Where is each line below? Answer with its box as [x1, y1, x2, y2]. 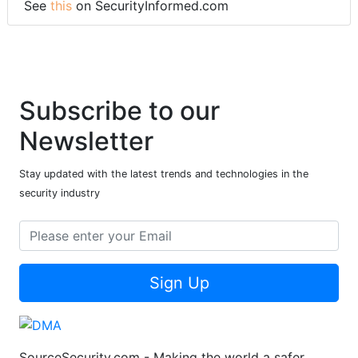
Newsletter [19, 125, 153, 157]
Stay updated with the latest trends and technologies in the [19, 167, 308, 180]
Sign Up [149, 272, 209, 292]
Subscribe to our [19, 94, 220, 126]
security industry [19, 186, 100, 199]
